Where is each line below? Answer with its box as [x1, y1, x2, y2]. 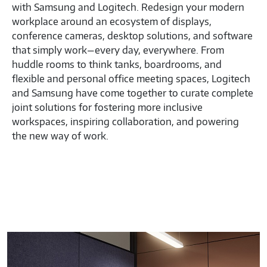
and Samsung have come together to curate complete [12, 86, 253, 99]
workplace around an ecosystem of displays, [12, 15, 212, 27]
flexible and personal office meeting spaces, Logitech [12, 72, 250, 85]
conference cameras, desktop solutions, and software [12, 29, 253, 42]
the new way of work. [12, 129, 108, 142]
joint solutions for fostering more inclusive [12, 101, 203, 113]
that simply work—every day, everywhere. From [12, 44, 224, 56]
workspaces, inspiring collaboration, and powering [12, 115, 239, 128]
